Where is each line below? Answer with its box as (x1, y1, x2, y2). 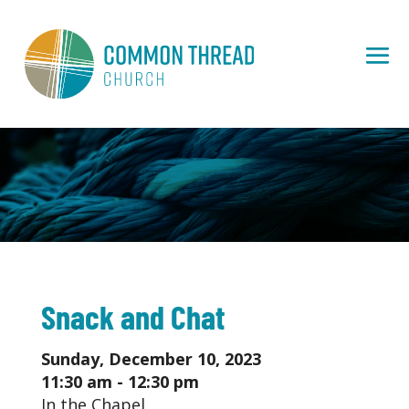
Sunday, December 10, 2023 (40, 348, 261, 370)
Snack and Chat (40, 297, 225, 336)
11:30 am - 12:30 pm (40, 371, 199, 393)
